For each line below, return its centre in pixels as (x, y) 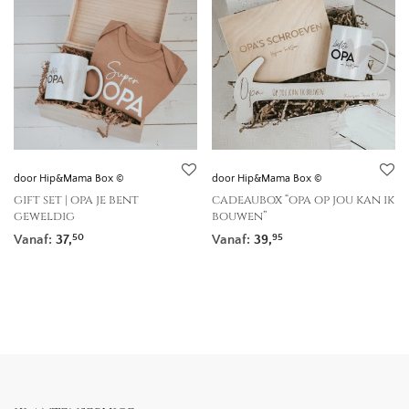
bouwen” (239, 216)
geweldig (44, 216)
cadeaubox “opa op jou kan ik (303, 200)
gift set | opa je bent (76, 200)
